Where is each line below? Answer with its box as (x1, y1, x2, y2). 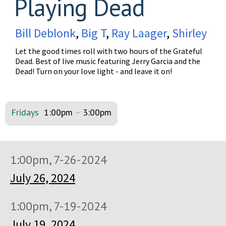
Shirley (172, 25, 207, 41)
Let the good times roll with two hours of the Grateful (15, 45, 202, 56)
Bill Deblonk (15, 25, 76, 41)
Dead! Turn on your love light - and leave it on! (15, 66, 172, 76)
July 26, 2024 (10, 169, 75, 186)
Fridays (11, 106, 39, 118)
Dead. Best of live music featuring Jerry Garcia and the (15, 55, 200, 66)
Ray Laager (111, 25, 166, 41)
